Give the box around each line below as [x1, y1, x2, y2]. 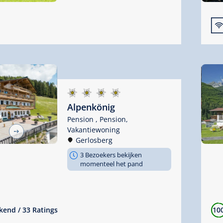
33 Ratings [22, 205, 58, 215]
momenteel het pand [80, 159, 143, 168]
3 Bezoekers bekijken [80, 150, 142, 159]
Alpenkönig [67, 101, 115, 113]
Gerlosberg [75, 135, 112, 145]
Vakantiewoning [67, 124, 120, 134]
